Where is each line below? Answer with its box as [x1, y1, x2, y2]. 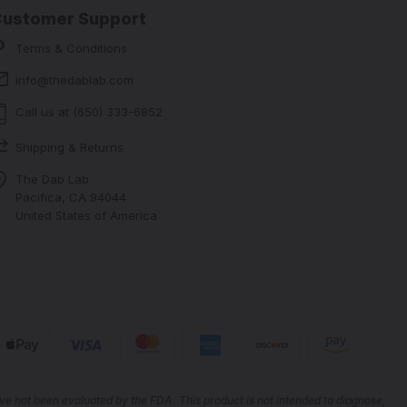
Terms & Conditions [15, 40, 128, 55]
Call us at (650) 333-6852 [15, 104, 164, 119]
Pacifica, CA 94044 [15, 189, 127, 204]
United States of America [15, 207, 158, 223]
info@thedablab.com [15, 72, 134, 87]
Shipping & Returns [15, 139, 124, 154]
